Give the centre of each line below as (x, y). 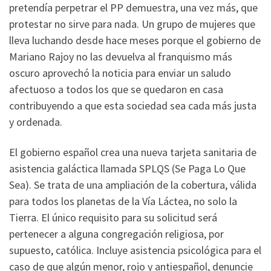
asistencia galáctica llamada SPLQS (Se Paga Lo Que (127, 168)
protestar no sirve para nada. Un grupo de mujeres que (132, 24)
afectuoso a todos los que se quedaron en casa (116, 90)
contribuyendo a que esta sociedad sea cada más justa (133, 106)
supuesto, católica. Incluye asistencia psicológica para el (135, 250)
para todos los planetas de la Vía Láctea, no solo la (123, 201)
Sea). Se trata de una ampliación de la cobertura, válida (133, 184)
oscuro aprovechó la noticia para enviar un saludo (120, 73)
